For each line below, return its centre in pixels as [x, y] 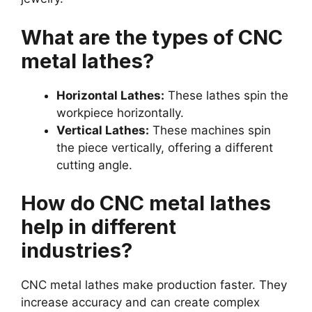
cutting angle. [94, 165]
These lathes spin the [226, 95]
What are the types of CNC [152, 37]
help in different [99, 227]
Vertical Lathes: [103, 130]
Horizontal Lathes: [110, 95]
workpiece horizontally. [120, 112]
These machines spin [210, 130]
